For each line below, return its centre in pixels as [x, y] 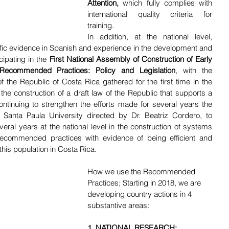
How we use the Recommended [142, 171]
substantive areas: [118, 205]
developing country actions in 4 [141, 194]
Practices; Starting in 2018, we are [145, 182]
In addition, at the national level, [150, 36]
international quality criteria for [150, 14]
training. [102, 25]
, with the [194, 70]
